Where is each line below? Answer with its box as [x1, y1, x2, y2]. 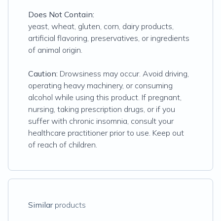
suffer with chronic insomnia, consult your [28, 116, 174, 126]
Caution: [28, 69, 58, 78]
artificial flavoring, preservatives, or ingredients [28, 33, 189, 43]
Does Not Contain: [28, 9, 94, 19]
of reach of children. [28, 140, 97, 149]
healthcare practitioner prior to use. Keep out [28, 128, 184, 138]
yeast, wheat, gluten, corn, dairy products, [28, 21, 174, 31]
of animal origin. [28, 45, 82, 55]
